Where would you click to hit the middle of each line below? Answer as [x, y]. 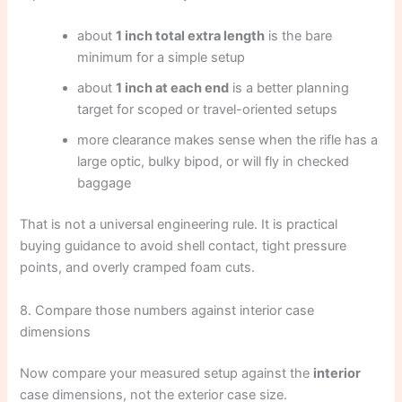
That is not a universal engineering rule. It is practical [179, 225]
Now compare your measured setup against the [167, 373]
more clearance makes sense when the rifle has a [228, 140]
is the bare [299, 36]
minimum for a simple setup [162, 58]
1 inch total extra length [191, 36]
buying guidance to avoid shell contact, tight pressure [184, 246]
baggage [105, 184]
